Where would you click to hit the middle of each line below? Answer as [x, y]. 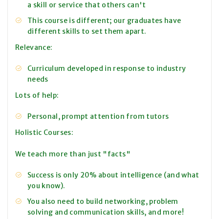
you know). [46, 186]
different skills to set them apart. [87, 32]
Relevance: [34, 48]
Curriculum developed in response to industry [107, 69]
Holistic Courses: [44, 133]
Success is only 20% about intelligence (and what [113, 175]
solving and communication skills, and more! [106, 212]
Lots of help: [37, 96]
